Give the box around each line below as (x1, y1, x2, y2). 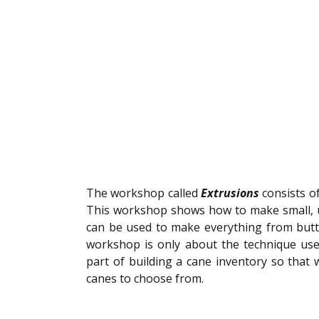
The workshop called (86, 185, 202, 202)
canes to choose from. (86, 271, 206, 287)
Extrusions (201, 185, 260, 202)
